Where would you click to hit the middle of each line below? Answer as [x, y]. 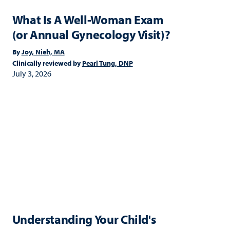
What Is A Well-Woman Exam [88, 20]
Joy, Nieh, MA [43, 52]
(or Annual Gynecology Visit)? [91, 35]
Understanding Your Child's [84, 219]
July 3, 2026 [32, 74]
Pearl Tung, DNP [107, 63]
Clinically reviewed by [47, 63]
